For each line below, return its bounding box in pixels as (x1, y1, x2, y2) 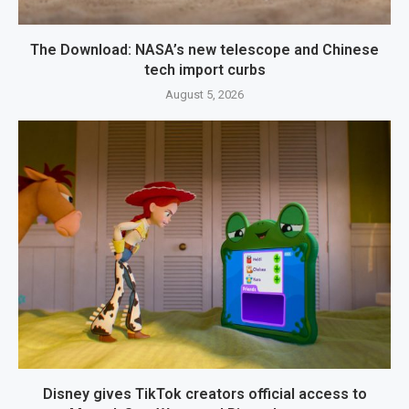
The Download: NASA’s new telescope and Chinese (30, 40, 379, 58)
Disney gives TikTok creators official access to (42, 384, 367, 403)
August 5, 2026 (165, 87, 244, 101)
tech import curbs (143, 60, 266, 79)
